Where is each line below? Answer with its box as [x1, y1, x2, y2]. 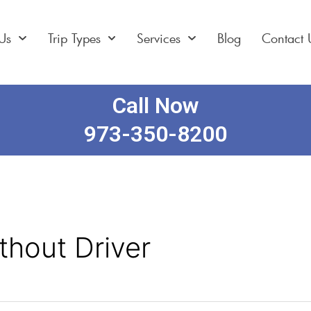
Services [137, 30, 181, 47]
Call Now [112, 92, 199, 119]
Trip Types [47, 30, 101, 47]
